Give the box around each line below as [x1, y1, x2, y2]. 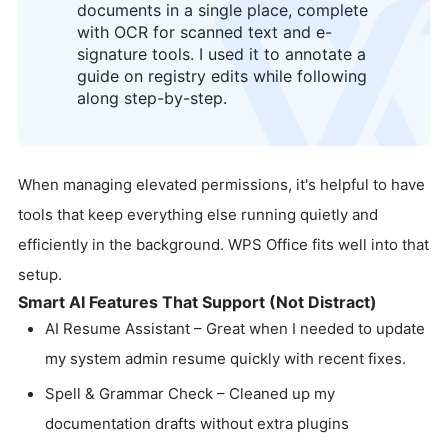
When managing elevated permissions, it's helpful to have [18, 175, 425, 195]
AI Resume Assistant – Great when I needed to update [45, 319, 425, 339]
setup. [18, 265, 62, 285]
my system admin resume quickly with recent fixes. [45, 349, 406, 369]
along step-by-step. [77, 88, 227, 109]
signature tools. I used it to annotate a [77, 44, 366, 65]
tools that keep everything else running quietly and [18, 205, 378, 225]
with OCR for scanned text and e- [77, 22, 332, 43]
